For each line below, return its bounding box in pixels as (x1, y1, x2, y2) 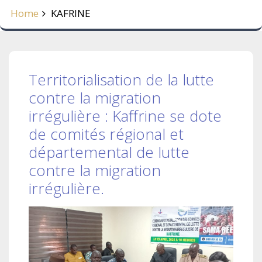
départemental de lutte (29, 142, 189, 163)
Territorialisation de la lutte (29, 69, 214, 91)
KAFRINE (51, 6, 91, 20)
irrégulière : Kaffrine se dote (29, 105, 222, 127)
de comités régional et (29, 123, 184, 145)
